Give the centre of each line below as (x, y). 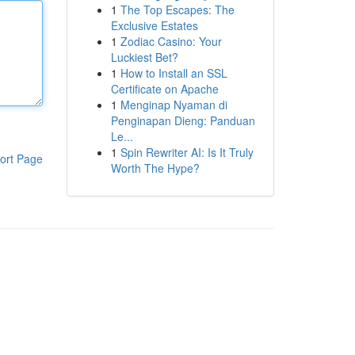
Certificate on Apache (164, 89)
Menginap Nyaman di (174, 105)
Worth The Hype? (155, 168)
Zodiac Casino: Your (171, 41)
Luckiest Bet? (144, 57)
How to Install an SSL (174, 73)
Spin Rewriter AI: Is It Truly (187, 152)
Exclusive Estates (154, 25)
